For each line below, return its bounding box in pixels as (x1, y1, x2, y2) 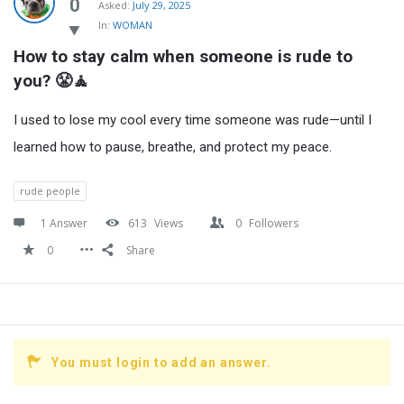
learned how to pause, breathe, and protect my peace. (14, 138, 332, 155)
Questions (13, 20, 106, 45)
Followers (249, 215, 298, 231)
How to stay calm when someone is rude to (14, 45, 353, 67)
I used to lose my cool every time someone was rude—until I (14, 111, 372, 128)
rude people (20, 183, 80, 197)
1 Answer (41, 215, 87, 231)
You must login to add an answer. (50, 354, 271, 370)
